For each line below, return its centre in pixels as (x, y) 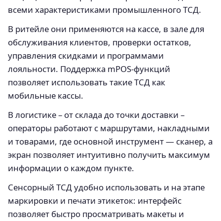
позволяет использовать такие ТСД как (87, 82)
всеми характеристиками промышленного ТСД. (105, 10)
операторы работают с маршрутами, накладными (109, 128)
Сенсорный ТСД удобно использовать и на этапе (106, 187)
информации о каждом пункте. (71, 168)
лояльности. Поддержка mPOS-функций (89, 69)
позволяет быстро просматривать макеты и (96, 214)
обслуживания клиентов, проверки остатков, (100, 42)
